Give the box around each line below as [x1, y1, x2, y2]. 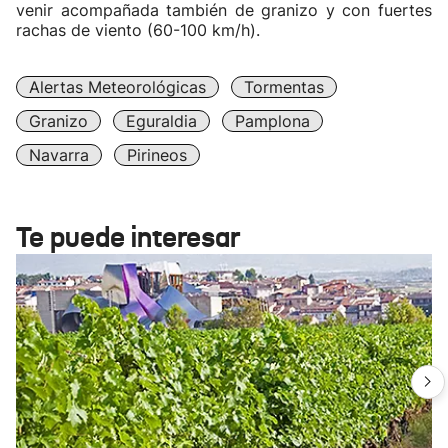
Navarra [29, 145, 89, 165]
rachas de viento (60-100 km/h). [16, 20, 260, 40]
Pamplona [235, 111, 310, 131]
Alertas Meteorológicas [29, 77, 206, 97]
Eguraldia [126, 111, 197, 131]
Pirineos [127, 145, 187, 165]
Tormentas [244, 77, 324, 97]
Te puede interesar [16, 220, 240, 255]
